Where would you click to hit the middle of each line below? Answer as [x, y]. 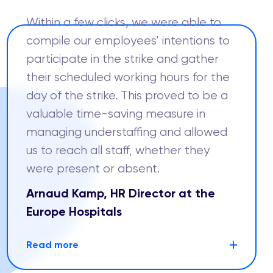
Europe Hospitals [74, 211]
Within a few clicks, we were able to [124, 22]
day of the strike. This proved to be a [127, 95]
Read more [52, 245]
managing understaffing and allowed [127, 132]
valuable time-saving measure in [116, 114]
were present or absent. [93, 168]
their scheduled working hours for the [128, 77]
